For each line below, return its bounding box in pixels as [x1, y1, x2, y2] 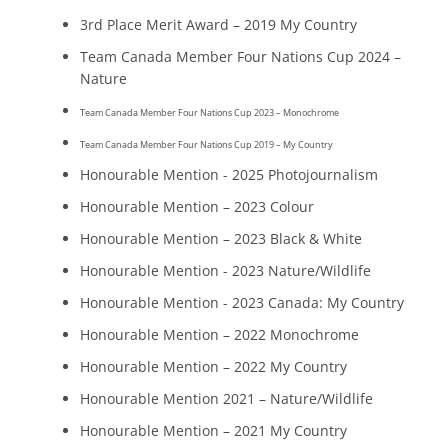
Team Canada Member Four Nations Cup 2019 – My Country [80, 138, 333, 151]
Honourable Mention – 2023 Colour [80, 196, 314, 216]
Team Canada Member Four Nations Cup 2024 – [80, 46, 401, 66]
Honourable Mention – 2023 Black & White [80, 228, 362, 248]
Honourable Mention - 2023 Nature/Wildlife [80, 260, 371, 280]
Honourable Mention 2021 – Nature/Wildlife [80, 388, 373, 408]
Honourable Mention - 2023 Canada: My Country [80, 292, 404, 312]
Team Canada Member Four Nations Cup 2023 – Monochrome [80, 106, 339, 119]
